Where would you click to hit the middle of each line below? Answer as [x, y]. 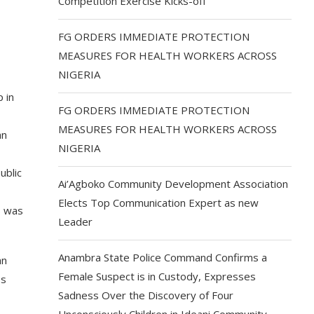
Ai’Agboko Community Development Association [173, 184]
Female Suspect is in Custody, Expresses [157, 276]
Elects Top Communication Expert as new [159, 203]
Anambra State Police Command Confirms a [163, 257]
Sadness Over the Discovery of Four [146, 295]
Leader [76, 221]
